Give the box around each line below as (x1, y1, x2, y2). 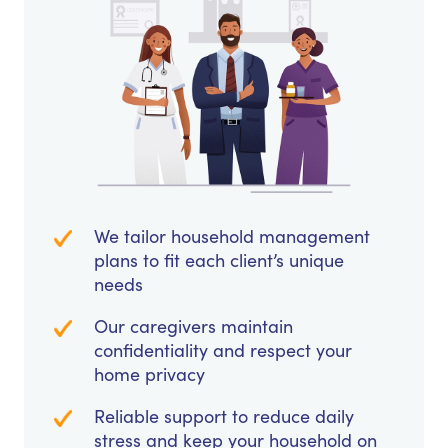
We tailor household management (94, 224, 370, 249)
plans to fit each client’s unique (94, 248, 344, 273)
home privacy (94, 362, 205, 387)
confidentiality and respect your (94, 338, 352, 363)
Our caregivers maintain (94, 314, 293, 339)
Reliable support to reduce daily (94, 404, 354, 429)
